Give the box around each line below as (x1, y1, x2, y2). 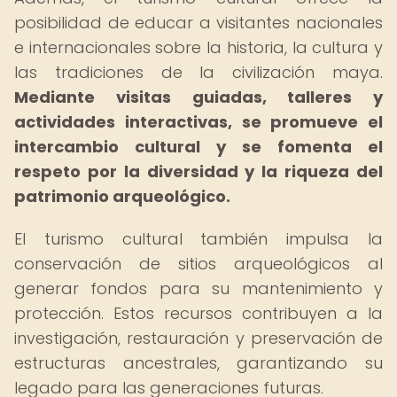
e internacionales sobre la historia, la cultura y (14, 36, 383, 58)
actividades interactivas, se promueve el (14, 111, 383, 133)
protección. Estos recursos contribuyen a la (14, 302, 383, 324)
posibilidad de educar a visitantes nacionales (14, 12, 383, 34)
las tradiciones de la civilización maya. (14, 61, 383, 83)
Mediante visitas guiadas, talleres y (14, 86, 383, 108)
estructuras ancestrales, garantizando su (14, 352, 383, 374)
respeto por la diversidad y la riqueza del (14, 160, 383, 183)
